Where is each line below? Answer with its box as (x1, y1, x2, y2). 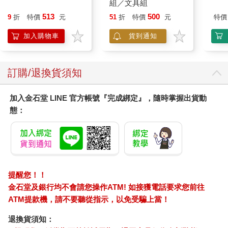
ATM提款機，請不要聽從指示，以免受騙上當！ (8, 195, 169, 204)
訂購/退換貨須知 (8, 67, 82, 79)
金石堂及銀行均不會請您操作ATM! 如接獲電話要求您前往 (8, 183, 205, 192)
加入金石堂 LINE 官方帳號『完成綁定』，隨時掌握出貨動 (9, 94, 207, 103)
